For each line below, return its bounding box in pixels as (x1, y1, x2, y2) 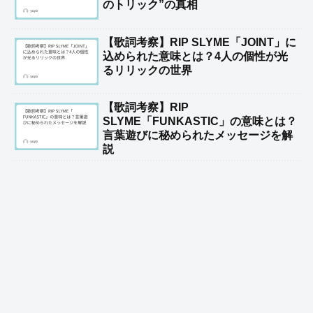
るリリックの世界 (103, 64, 192, 76)
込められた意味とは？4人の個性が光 (103, 50, 288, 62)
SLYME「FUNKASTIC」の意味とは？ (103, 115, 297, 127)
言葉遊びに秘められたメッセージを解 (103, 129, 293, 141)
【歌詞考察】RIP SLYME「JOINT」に (103, 36, 296, 48)
